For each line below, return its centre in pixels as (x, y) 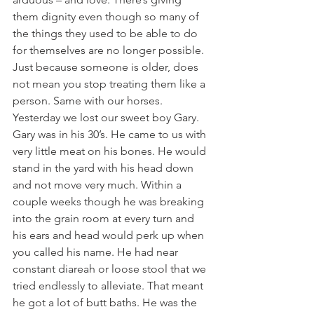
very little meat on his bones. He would (111, 151)
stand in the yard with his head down (104, 168)
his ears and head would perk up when (110, 235)
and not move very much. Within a (98, 185)
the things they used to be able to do (107, 33)
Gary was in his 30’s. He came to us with (111, 134)
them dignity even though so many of (107, 16)
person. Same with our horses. (88, 101)
